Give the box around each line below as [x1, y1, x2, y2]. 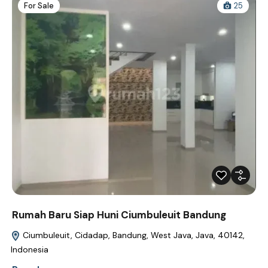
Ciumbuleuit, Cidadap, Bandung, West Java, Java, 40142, [20, 229, 245, 240]
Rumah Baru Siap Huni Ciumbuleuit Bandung [12, 208, 226, 221]
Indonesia [11, 243, 48, 255]
